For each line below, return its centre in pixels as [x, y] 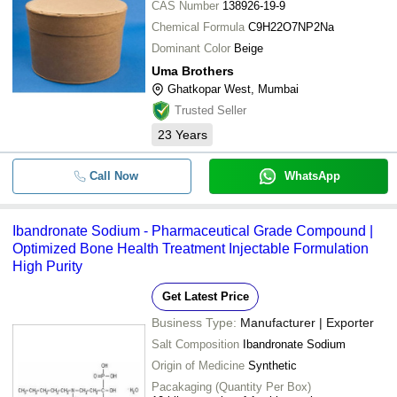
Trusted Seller [210, 110]
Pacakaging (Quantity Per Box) [231, 387]
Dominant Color [191, 48]
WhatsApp [312, 176]
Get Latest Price [205, 296]
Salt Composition [195, 344]
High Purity [47, 266]
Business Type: [194, 323]
